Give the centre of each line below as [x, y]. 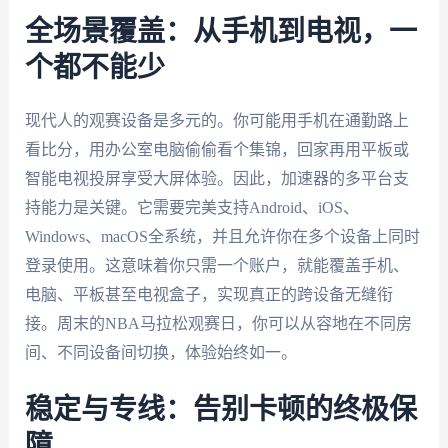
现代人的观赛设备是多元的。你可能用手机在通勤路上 [216, 120]
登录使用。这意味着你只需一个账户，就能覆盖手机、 [216, 265]
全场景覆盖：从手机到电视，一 [220, 31]
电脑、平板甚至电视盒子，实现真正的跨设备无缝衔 [208, 294]
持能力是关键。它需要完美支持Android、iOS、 [191, 207]
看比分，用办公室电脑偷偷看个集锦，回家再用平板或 [216, 149]
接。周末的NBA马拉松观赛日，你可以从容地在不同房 [218, 323]
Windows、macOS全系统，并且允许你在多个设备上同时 [222, 236]
